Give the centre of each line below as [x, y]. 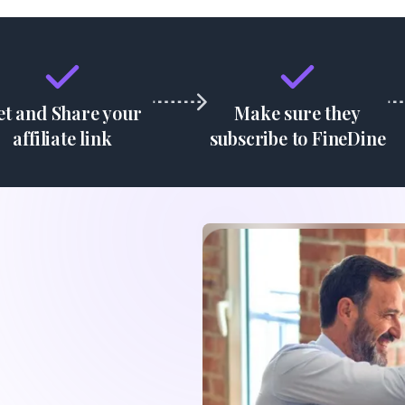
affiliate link [62, 138]
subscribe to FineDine [297, 138]
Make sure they [297, 113]
